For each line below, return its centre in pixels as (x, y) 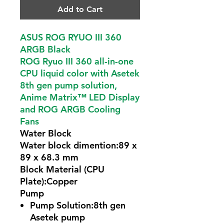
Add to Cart (80, 9)
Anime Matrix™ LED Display (80, 97)
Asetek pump (57, 217)
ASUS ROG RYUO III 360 (71, 37)
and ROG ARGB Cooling (70, 109)
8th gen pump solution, (68, 85)
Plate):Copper (49, 181)
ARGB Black (45, 49)
